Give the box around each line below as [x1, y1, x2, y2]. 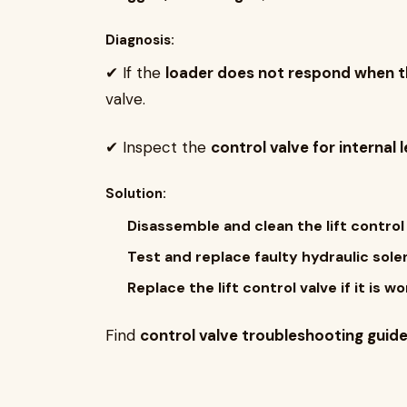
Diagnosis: [105, 31, 174, 49]
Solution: [105, 184, 166, 203]
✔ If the [105, 63, 165, 83]
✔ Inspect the [105, 137, 211, 157]
